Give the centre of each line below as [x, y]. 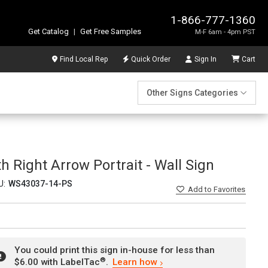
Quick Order [151, 59]
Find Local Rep [83, 59]
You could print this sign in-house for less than [115, 250]
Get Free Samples [111, 31]
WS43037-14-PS [40, 184]
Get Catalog [48, 31]
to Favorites [225, 190]
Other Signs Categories [192, 93]
